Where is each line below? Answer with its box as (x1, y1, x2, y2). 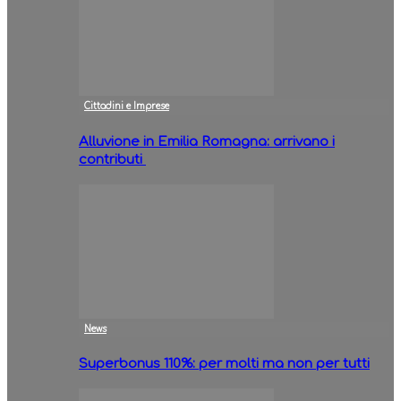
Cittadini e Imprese (84, 101, 169, 112)
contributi (79, 151, 146, 167)
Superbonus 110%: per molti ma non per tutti (79, 356, 370, 372)
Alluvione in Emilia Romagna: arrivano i (79, 133, 335, 149)
